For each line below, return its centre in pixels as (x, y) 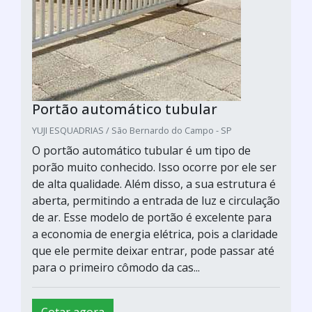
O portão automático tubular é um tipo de (141, 150)
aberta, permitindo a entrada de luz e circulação (156, 200)
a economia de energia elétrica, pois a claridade (155, 234)
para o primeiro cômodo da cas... (116, 267)
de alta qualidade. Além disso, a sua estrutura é (154, 184)
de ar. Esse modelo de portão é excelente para (152, 217)
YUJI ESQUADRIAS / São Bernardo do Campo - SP (132, 130)
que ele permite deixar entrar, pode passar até (153, 250)
